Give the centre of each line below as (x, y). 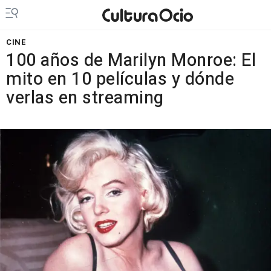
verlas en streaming (85, 98)
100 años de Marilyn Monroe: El (131, 60)
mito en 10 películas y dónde (120, 79)
